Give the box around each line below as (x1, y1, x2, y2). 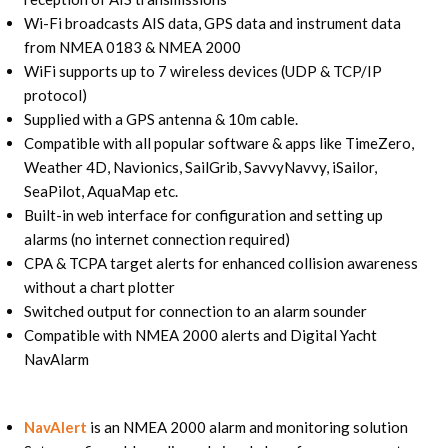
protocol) (23, 85, 87, 104)
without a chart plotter (23, 277, 175, 296)
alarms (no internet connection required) (23, 229, 290, 248)
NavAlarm (23, 349, 89, 368)
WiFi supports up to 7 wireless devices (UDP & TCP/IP (23, 61, 382, 80)
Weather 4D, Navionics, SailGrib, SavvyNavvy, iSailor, (23, 157, 377, 176)
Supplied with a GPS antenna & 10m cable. (23, 109, 298, 128)
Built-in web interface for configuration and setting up (23, 205, 383, 224)
